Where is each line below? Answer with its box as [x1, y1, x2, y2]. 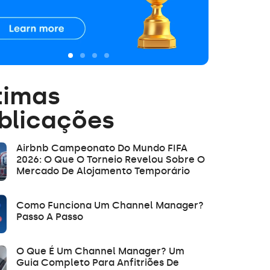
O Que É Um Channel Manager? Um [16, 245, 184, 257]
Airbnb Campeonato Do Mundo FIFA [16, 142, 187, 154]
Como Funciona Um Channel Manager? [16, 199, 204, 211]
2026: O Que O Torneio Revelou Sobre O [16, 153, 205, 165]
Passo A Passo [16, 210, 83, 222]
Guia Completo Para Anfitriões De [16, 256, 179, 268]
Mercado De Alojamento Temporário [16, 165, 190, 177]
